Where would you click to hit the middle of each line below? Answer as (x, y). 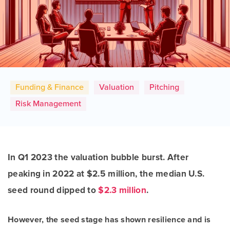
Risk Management (48, 104)
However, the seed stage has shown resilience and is (109, 220)
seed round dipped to (53, 190)
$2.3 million (122, 190)
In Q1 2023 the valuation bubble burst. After (98, 157)
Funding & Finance (50, 87)
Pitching (164, 87)
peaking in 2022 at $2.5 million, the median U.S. (106, 174)
